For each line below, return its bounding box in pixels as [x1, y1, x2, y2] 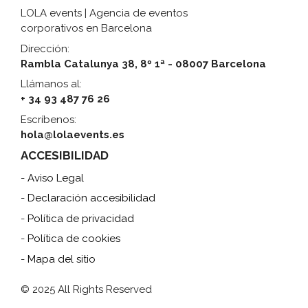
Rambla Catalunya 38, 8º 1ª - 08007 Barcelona [21, 57, 266, 70]
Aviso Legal [27, 171, 84, 184]
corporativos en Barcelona [21, 22, 152, 35]
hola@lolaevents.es [21, 128, 124, 141]
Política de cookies [27, 232, 120, 245]
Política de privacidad [27, 212, 134, 225]
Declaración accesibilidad [27, 192, 155, 205]
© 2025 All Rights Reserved [21, 283, 152, 296]
